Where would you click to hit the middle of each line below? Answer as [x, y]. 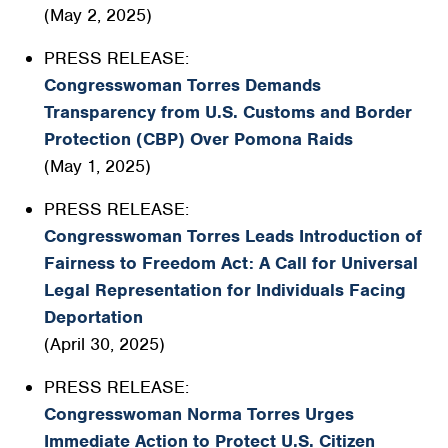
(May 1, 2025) [97, 166]
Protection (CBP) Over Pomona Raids [198, 139]
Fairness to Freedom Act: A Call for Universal [231, 263]
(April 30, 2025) [104, 344]
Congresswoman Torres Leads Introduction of [233, 236]
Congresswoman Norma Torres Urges [199, 414]
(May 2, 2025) [98, 15]
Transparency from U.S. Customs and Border [228, 112]
